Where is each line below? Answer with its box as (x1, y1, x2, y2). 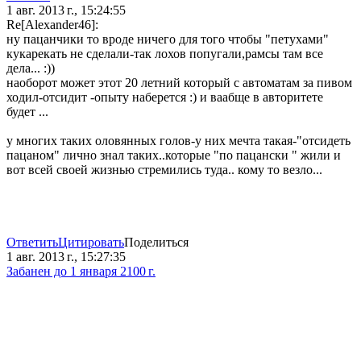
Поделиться (124, 235, 189, 250)
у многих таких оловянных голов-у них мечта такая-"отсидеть (6, 134, 351, 148)
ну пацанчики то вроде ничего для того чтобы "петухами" (6, 32, 329, 47)
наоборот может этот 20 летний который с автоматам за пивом (6, 76, 352, 90)
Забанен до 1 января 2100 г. (6, 264, 156, 279)
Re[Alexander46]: (6, 18, 98, 32)
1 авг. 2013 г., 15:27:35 (6, 250, 126, 264)
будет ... (6, 105, 48, 119)
